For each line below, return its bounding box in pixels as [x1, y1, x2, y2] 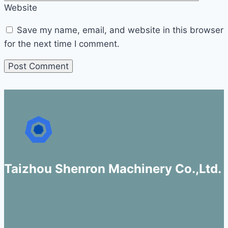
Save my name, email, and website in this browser [17, 25, 223, 36]
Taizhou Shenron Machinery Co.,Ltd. [4, 161, 221, 177]
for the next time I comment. [4, 39, 120, 49]
